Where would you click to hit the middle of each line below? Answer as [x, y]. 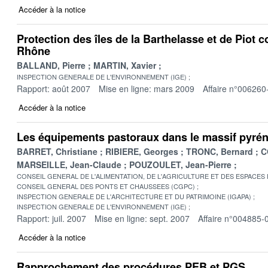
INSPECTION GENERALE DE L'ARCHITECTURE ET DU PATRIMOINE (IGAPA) [134, 196]
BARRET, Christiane [57, 151]
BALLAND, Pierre [51, 65]
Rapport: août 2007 [54, 88]
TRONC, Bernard [220, 151]
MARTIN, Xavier [125, 65]
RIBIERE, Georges [142, 151]
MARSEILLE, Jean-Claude [69, 164]
